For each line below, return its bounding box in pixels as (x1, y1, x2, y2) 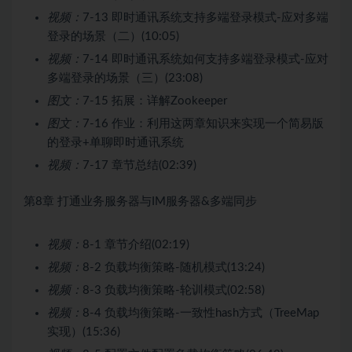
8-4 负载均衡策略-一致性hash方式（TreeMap (82, 306, 319, 319)
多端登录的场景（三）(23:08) (47, 71, 203, 84)
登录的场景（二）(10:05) (47, 30, 179, 42)
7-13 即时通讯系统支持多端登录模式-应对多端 (82, 11, 328, 24)
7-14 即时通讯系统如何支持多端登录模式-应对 (82, 53, 328, 65)
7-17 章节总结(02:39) (82, 159, 196, 171)
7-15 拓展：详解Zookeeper (82, 94, 227, 107)
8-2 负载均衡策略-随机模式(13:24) (82, 261, 265, 273)
